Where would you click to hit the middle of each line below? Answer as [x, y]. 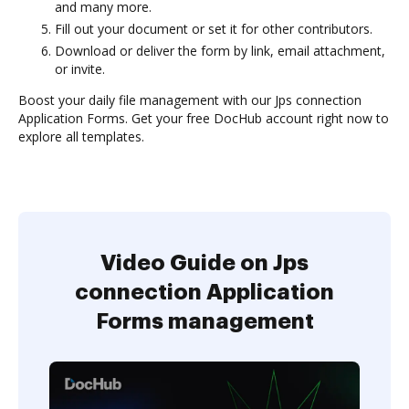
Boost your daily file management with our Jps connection [190, 100]
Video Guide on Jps [204, 263]
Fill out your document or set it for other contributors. [214, 29]
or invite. [80, 69]
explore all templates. [81, 136]
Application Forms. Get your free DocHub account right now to [204, 118]
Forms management [204, 321]
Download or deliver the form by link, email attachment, [220, 51]
